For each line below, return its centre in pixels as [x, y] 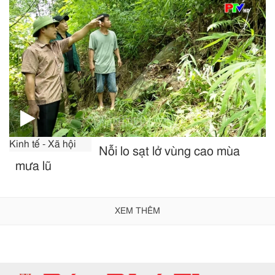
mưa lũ [33, 166]
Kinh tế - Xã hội [43, 144]
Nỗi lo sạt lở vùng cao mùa [170, 151]
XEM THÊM [137, 211]
